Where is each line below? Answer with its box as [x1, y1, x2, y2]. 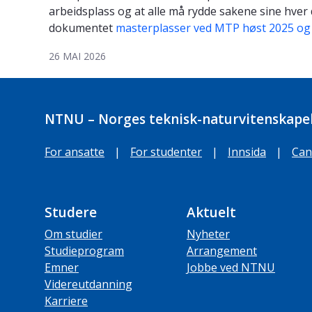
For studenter [130, 144, 202, 160]
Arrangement [187, 243, 257, 259]
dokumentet [49, 20, 116, 36]
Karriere [45, 293, 88, 309]
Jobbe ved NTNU [187, 260, 275, 276]
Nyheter [187, 226, 230, 242]
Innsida [228, 144, 266, 160]
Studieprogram [45, 243, 124, 259]
